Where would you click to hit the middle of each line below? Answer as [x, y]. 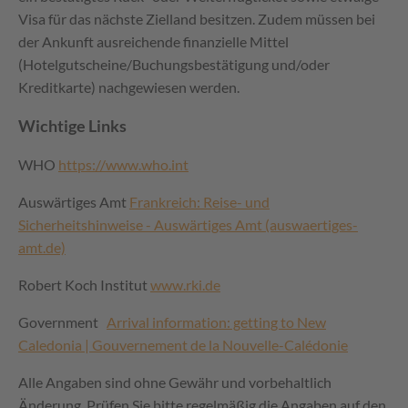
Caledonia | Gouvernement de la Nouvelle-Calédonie [183, 345]
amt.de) [42, 248]
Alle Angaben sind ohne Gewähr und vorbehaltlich [175, 382]
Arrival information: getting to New [216, 322]
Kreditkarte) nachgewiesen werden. [129, 87]
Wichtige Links [72, 126]
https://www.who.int [123, 165]
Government [62, 322]
